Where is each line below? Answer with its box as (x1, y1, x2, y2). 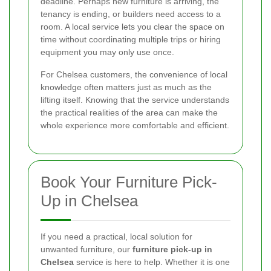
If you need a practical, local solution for (41, 232, 192, 242)
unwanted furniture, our (41, 244, 132, 255)
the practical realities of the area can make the (41, 108, 218, 118)
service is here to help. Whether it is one (74, 257, 230, 267)
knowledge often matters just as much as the (41, 82, 212, 93)
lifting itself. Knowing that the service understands (41, 95, 229, 105)
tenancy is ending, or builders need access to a (41, 9, 221, 19)
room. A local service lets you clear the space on (41, 22, 224, 32)
